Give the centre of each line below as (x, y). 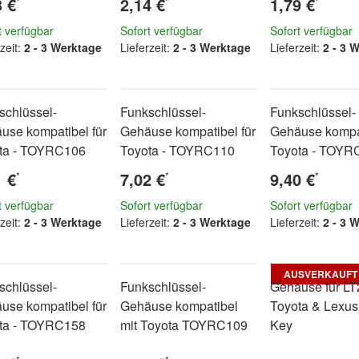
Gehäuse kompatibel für (188, 131)
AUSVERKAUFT (320, 274)
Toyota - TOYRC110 (178, 150)
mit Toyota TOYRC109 (184, 325)
